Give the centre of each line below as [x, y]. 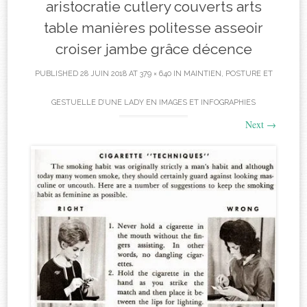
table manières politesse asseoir [153, 28]
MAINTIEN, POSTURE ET [228, 74]
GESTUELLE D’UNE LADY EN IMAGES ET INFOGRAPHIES [153, 103]
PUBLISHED [57, 74]
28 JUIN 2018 [103, 74]
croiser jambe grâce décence [153, 49]
